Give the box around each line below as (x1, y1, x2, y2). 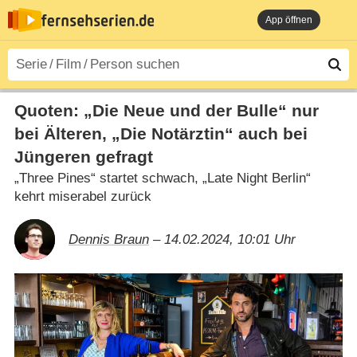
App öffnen (265, 14, 312, 25)
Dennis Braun (68, 231, 149, 247)
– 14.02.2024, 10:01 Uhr (148, 231, 296, 247)
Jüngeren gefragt (14, 147, 153, 167)
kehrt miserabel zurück (14, 188, 151, 204)
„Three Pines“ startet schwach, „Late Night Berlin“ (14, 170, 311, 186)
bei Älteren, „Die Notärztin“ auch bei (14, 124, 308, 143)
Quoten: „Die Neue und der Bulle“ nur (14, 100, 319, 120)
